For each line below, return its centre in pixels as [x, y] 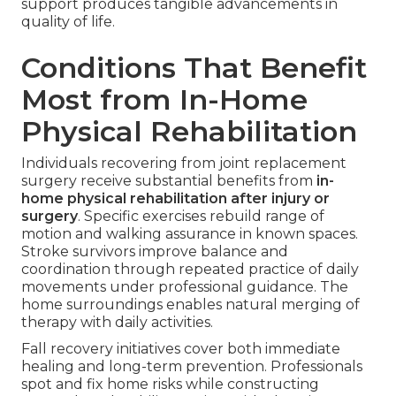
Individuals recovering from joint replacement [184, 164]
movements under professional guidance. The [185, 287]
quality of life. [68, 22]
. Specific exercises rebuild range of [201, 217]
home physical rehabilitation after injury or [175, 199]
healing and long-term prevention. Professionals [192, 367]
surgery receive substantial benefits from [169, 181]
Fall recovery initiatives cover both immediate [181, 349]
